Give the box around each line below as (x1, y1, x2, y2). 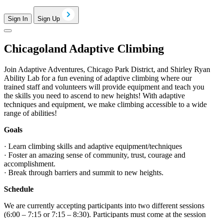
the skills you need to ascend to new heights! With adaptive (4, 91, 185, 100)
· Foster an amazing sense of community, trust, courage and (4, 151, 185, 160)
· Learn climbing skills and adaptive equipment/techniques (4, 142, 182, 151)
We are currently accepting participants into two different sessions (4, 201, 204, 210)
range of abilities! (4, 109, 57, 118)
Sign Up (37, 15, 62, 23)
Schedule (4, 185, 34, 194)
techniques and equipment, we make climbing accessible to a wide (4, 100, 207, 109)
